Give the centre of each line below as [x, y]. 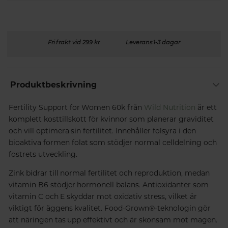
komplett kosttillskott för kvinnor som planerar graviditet [111, 119]
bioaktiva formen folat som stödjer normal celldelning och [113, 142]
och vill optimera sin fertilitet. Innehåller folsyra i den [102, 131]
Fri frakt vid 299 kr [74, 42]
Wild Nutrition [170, 107]
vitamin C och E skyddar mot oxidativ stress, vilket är [103, 196]
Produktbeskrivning [53, 84]
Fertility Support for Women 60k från [76, 107]
